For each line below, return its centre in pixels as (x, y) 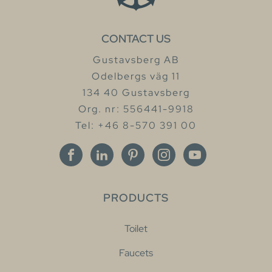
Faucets (136, 253)
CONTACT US (136, 38)
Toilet (136, 228)
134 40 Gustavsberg (136, 92)
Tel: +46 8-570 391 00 (136, 125)
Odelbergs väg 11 (136, 76)
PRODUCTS (136, 197)
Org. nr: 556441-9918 (136, 109)
